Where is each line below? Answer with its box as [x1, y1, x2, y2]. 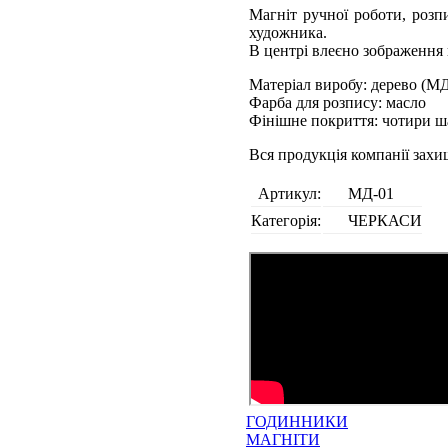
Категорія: [251, 212, 321, 229]
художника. [249, 24, 327, 41]
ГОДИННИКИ [246, 413, 348, 430]
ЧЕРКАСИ [348, 212, 422, 229]
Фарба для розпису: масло [249, 94, 426, 111]
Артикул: [258, 185, 321, 202]
